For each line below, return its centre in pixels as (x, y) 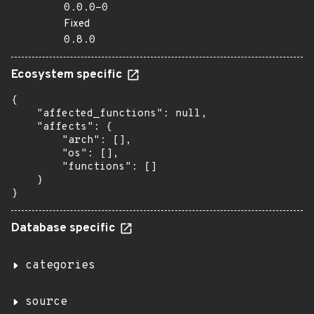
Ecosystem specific (68, 75)
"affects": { (62, 127)
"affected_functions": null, (109, 114)
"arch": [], (71, 141)
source (46, 302)
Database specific (65, 228)
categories (60, 266)
